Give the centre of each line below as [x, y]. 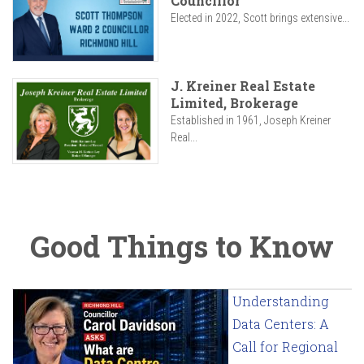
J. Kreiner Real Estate [243, 86]
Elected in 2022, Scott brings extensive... [260, 18]
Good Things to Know [182, 247]
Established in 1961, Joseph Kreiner [251, 121]
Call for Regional [285, 347]
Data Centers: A [281, 324]
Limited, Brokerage [234, 103]
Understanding [280, 301]
